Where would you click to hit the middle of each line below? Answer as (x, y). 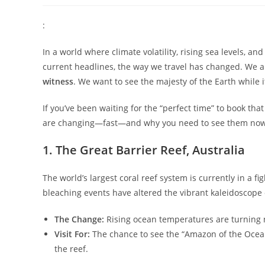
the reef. (71, 248)
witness (58, 81)
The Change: (79, 219)
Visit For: (72, 234)
